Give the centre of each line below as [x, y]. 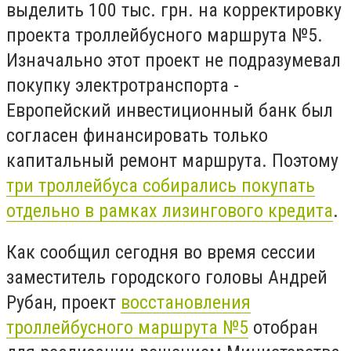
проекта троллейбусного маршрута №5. [165, 35]
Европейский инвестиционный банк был [170, 110]
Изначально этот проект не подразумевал [174, 60]
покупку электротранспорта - [123, 85]
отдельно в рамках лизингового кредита [170, 210]
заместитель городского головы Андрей [167, 278]
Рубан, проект [63, 303]
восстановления [186, 303]
